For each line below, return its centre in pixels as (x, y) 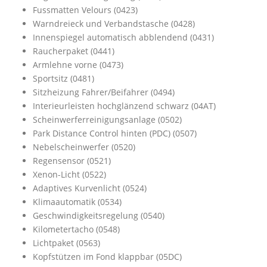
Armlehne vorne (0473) (78, 65)
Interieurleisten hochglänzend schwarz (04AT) (124, 106)
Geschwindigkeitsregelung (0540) (99, 215)
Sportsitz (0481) (63, 78)
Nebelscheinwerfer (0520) (84, 147)
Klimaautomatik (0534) (77, 202)
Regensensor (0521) (72, 161)
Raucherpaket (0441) (74, 51)
